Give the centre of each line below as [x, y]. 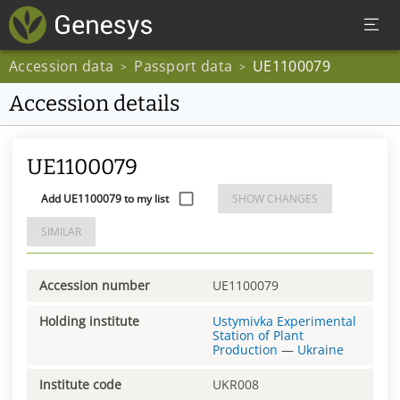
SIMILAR [61, 232]
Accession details [94, 104]
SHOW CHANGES [275, 199]
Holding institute [89, 321]
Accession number [95, 285]
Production [245, 349]
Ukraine [321, 349]
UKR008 [236, 385]
